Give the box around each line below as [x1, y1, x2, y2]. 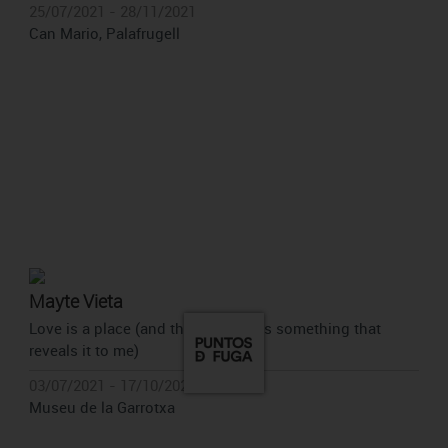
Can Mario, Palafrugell [28, 23, 180, 43]
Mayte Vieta [28, 289, 123, 313]
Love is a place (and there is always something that [28, 318, 381, 338]
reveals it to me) [28, 340, 139, 360]
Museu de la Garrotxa [28, 397, 175, 417]
